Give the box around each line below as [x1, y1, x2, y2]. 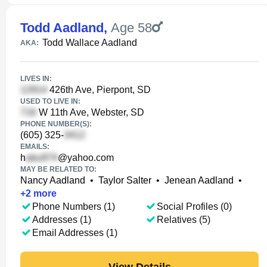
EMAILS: [20, 142, 49, 151]
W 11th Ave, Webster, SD [36, 107, 144, 117]
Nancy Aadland [20, 175, 85, 185]
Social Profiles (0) [156, 201, 232, 212]
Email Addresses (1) [32, 228, 117, 238]
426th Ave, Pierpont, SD [47, 85, 151, 95]
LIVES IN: [20, 74, 52, 83]
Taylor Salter [98, 175, 151, 185]
